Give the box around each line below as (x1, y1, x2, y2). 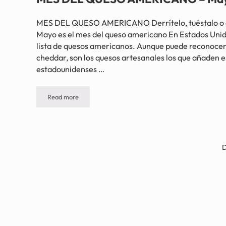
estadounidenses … (36, 64, 104, 75)
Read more (47, 93, 79, 101)
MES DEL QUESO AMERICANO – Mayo (62, 95, 176, 104)
